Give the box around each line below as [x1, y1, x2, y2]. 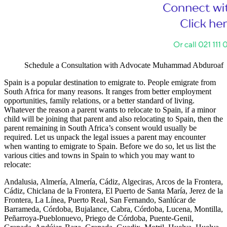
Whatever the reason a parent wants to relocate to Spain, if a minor [4, 105, 216, 115]
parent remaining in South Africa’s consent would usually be [4, 124, 197, 133]
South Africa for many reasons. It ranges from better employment [4, 87, 211, 96]
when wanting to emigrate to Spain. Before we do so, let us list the [4, 142, 216, 151]
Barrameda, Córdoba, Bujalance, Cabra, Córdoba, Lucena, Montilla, [4, 205, 223, 214]
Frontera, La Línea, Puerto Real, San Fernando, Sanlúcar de [4, 196, 196, 205]
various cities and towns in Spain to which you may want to [4, 151, 195, 160]
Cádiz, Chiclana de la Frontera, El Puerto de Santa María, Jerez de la [4, 186, 223, 196]
